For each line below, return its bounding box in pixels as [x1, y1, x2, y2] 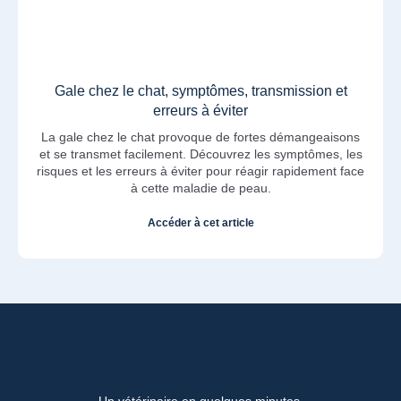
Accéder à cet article [147, 216, 254, 229]
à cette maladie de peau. [130, 180, 271, 195]
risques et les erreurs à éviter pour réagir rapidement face [37, 163, 364, 178]
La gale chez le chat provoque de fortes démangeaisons [41, 129, 360, 144]
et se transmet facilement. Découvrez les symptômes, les [38, 146, 363, 161]
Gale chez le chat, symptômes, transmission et [54, 82, 347, 98]
